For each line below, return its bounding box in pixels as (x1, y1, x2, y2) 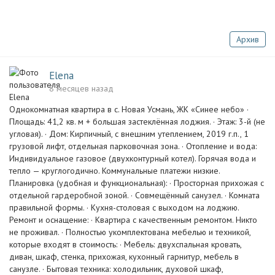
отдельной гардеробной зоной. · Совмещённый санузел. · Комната (9, 190, 260, 201)
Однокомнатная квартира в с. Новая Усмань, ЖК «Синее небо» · (9, 104, 249, 115)
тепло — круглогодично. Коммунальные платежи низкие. (9, 165, 220, 176)
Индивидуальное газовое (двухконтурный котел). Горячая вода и (9, 153, 256, 164)
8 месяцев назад (49, 83, 114, 94)
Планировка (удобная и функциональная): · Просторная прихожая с (9, 177, 264, 188)
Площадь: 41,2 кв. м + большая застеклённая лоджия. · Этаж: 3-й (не (9, 116, 265, 127)
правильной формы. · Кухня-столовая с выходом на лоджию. (9, 202, 239, 213)
